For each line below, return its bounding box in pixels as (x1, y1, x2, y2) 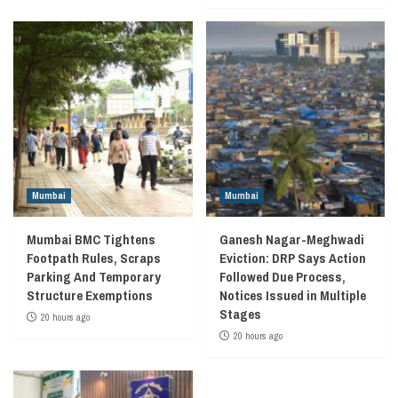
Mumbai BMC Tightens (27, 229, 155, 249)
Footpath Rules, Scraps (27, 248, 161, 267)
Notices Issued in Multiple (219, 285, 366, 305)
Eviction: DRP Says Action (219, 248, 366, 267)
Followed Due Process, (219, 267, 346, 286)
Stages (219, 304, 261, 323)
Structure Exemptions (27, 285, 153, 305)
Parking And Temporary (27, 267, 161, 286)
